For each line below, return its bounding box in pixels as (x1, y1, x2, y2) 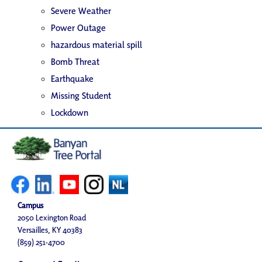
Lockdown (51, 106, 88, 119)
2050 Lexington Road (18, 212, 86, 223)
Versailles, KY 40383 (18, 225, 82, 236)
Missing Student (51, 89, 111, 102)
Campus (18, 200, 43, 211)
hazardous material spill (51, 38, 142, 51)
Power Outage (51, 21, 106, 34)
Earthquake (51, 72, 94, 85)
